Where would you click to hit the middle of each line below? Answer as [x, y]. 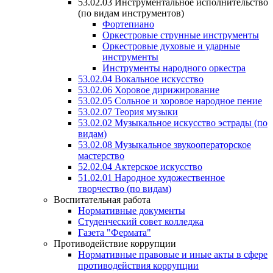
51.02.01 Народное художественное [151, 178]
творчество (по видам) [125, 189]
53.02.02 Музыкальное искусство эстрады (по [173, 123]
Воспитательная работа [102, 200]
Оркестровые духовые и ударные [171, 46]
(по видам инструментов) [131, 13]
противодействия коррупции [138, 266]
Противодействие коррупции [115, 244]
